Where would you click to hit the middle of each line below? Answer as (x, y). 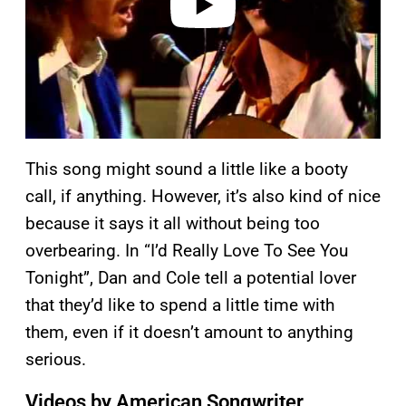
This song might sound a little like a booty (187, 169)
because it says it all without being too (173, 223)
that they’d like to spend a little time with (180, 304)
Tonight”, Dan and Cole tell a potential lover (191, 277)
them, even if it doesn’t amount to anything (189, 332)
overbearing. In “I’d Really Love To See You (187, 250)
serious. (56, 359)
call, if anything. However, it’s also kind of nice (203, 196)
